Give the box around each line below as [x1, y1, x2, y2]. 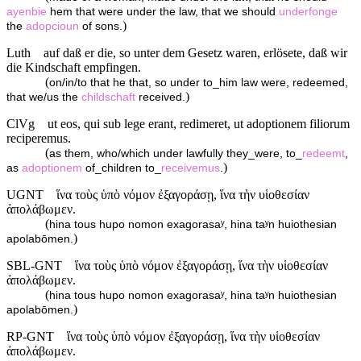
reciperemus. [6, 131, 71, 145]
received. [135, 90, 185, 103]
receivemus [161, 161, 220, 174]
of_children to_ [82, 161, 161, 174]
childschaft [81, 90, 135, 103]
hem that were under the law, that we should [47, 5, 279, 18]
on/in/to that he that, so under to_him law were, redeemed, [49, 76, 348, 89]
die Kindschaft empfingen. [6, 60, 141, 74]
